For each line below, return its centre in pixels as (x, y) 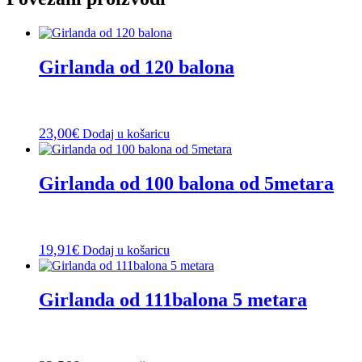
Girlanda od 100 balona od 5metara (186, 184)
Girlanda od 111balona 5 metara (173, 300)
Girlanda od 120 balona (137, 67)
